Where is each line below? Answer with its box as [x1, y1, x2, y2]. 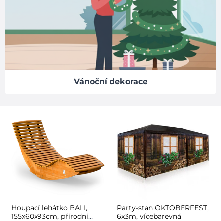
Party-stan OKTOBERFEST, [116, 203, 209, 212]
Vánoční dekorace [74, 77, 147, 86]
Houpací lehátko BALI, [11, 203, 87, 212]
